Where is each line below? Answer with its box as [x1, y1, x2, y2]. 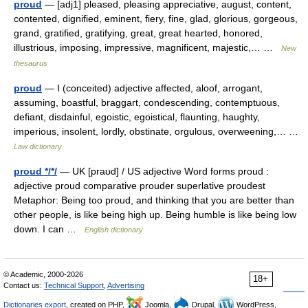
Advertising [107, 281, 144, 289]
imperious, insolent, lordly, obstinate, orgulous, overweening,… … [14, 126, 304, 137]
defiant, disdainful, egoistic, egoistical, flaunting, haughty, [14, 111, 260, 122]
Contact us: [3, 281, 44, 289]
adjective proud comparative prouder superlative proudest [14, 180, 265, 191]
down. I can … [14, 223, 85, 234]
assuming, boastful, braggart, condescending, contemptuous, [14, 97, 280, 108]
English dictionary [85, 225, 143, 234]
